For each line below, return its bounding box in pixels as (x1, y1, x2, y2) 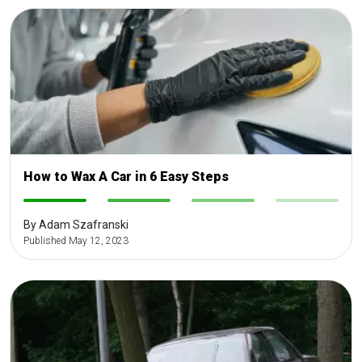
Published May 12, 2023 (23, 234, 128, 246)
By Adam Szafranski (23, 217, 128, 231)
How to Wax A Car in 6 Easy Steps (23, 168, 229, 184)
